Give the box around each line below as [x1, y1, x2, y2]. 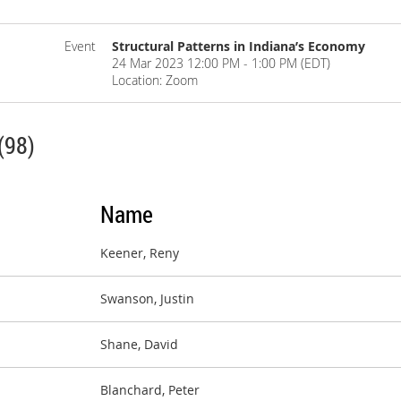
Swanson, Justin [100, 290, 194, 308]
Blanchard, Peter [100, 381, 200, 399]
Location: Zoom [112, 72, 199, 89]
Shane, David [100, 336, 178, 354]
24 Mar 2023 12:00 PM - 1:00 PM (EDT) [112, 55, 331, 72]
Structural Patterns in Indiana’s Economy [112, 38, 366, 55]
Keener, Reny [100, 244, 179, 262]
